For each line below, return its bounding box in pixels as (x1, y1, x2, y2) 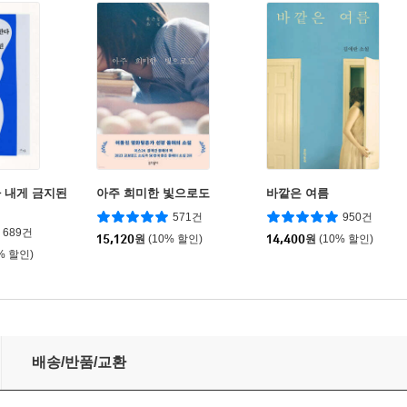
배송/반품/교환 (32, 354, 126, 371)
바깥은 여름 (266, 186, 329, 201)
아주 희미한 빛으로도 (96, 186, 210, 201)
